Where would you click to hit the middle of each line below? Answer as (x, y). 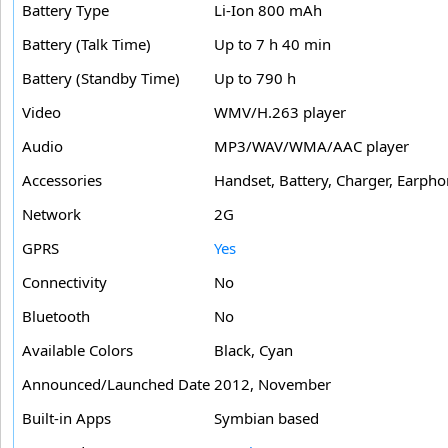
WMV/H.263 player (280, 112)
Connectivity (64, 282)
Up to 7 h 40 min (272, 44)
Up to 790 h (255, 78)
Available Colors (77, 350)
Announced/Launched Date (116, 384)
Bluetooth (56, 316)
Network (51, 214)
